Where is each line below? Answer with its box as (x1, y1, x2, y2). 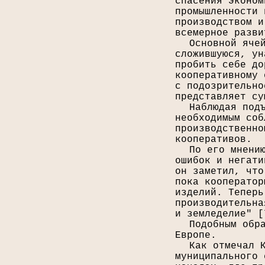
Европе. (174, 230, 216, 241)
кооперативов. (174, 134, 252, 145)
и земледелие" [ (174, 209, 264, 219)
